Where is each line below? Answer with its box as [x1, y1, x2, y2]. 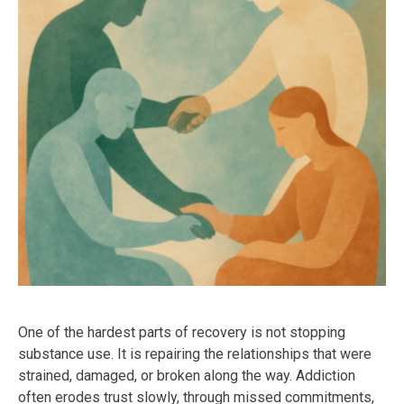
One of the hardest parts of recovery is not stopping [18, 324, 345, 342]
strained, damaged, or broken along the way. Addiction [18, 367, 355, 385]
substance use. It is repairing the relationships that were [18, 345, 372, 363]
